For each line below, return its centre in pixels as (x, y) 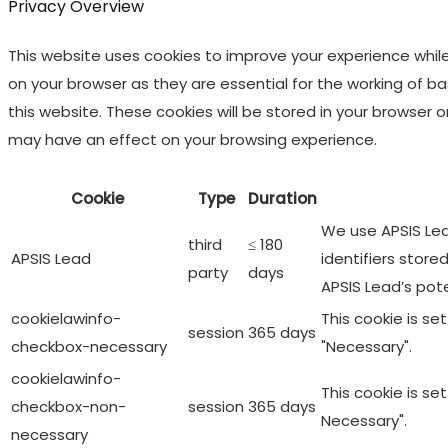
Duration (282, 199)
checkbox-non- (68, 407)
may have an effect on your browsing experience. (192, 140)
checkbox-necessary (89, 347)
